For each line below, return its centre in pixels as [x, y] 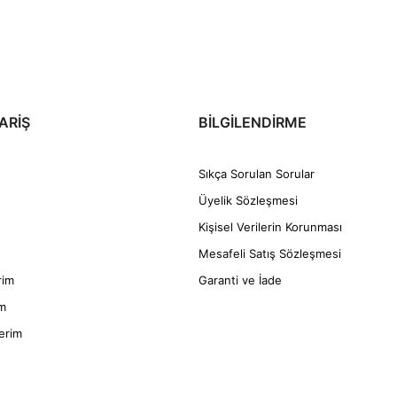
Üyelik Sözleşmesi [248, 201]
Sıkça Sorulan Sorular [257, 174]
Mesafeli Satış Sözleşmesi [270, 254]
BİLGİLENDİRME [253, 123]
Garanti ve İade [240, 280]
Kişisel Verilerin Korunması [270, 227]
